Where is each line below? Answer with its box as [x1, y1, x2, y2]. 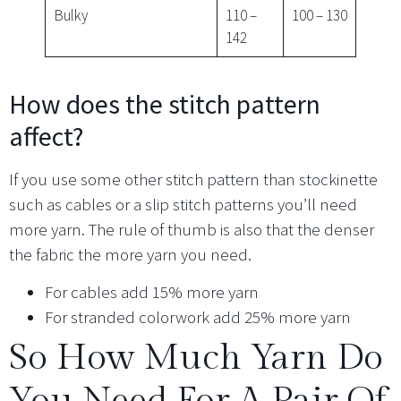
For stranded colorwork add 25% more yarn [45, 306, 351, 328]
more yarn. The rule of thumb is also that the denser [9, 218, 374, 240]
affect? [9, 118, 83, 153]
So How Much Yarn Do [9, 337, 383, 380]
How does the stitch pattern [9, 86, 320, 121]
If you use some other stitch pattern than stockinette [9, 167, 378, 190]
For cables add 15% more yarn [45, 281, 259, 303]
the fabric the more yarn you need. [9, 243, 252, 265]
